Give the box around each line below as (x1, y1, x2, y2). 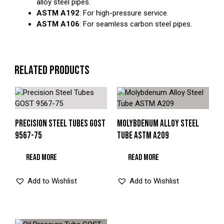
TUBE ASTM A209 (117, 130, 169, 142)
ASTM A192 (36, 8, 79, 18)
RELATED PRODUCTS (14, 63, 89, 78)
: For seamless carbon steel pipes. (79, 19, 192, 29)
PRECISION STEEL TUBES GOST (15, 118, 105, 130)
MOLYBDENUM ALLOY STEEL (117, 118, 199, 130)
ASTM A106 (36, 19, 79, 29)
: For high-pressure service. (79, 8, 168, 18)
